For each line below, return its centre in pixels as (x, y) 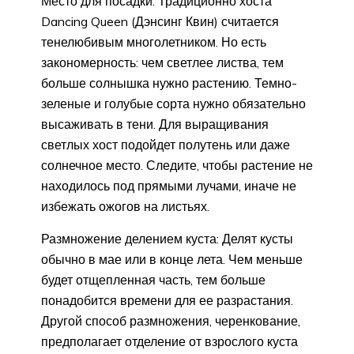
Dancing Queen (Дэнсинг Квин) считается (160, 22)
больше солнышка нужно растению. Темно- (169, 83)
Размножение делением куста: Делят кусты (167, 239)
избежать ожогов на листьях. (125, 207)
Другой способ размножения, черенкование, (171, 321)
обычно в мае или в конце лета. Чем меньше (172, 260)
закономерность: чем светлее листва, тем (162, 63)
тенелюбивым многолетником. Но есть (154, 42)
